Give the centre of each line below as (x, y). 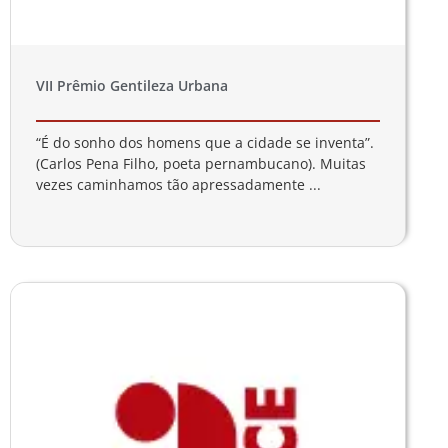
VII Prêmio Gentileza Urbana (132, 85)
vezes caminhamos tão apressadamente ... (178, 184)
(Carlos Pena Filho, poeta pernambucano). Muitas (201, 163)
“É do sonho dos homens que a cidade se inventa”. (205, 142)
